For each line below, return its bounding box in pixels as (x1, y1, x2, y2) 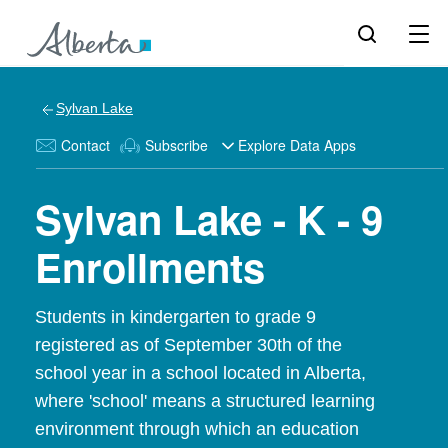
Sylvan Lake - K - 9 (35, 190, 383, 247)
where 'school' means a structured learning (35, 391, 375, 411)
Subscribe (145, 135, 208, 155)
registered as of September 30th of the (35, 335, 342, 355)
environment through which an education (35, 419, 359, 439)
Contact (61, 135, 110, 155)
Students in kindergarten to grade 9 (35, 307, 316, 327)
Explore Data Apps (238, 135, 356, 155)
